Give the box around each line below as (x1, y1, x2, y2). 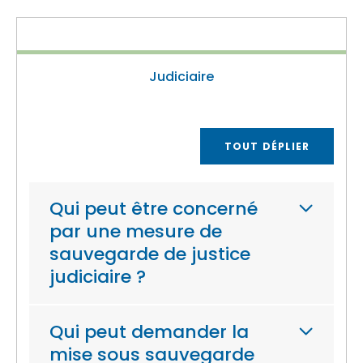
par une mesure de (49, 219, 222, 244)
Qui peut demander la (49, 319, 249, 344)
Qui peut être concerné (49, 196, 258, 221)
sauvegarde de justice (49, 241, 250, 267)
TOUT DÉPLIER (224, 139, 310, 153)
